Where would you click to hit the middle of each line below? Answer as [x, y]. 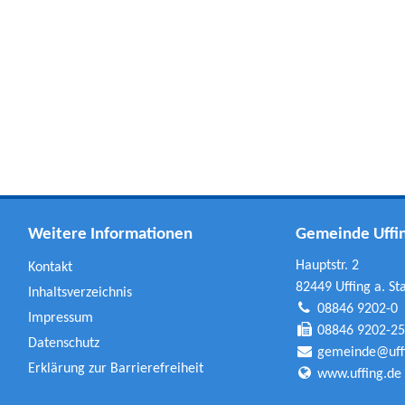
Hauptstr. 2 [327, 265]
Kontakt [50, 267]
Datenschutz [63, 343]
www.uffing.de [359, 374]
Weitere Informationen [110, 234]
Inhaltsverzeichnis [80, 292]
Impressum [60, 318]
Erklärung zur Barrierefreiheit [115, 368]
